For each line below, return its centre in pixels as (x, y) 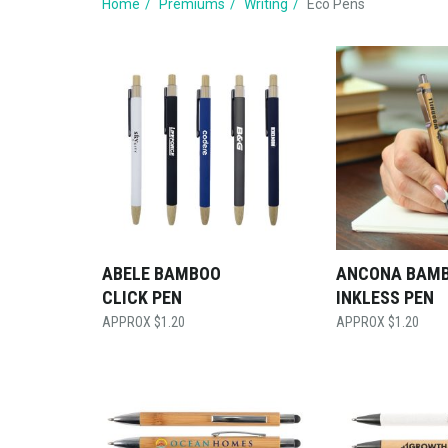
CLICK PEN (142, 297)
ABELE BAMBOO (161, 273)
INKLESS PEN (385, 297)
